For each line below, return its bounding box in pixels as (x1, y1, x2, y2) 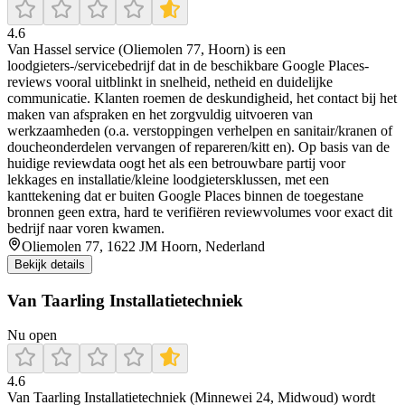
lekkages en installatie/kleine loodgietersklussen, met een (7, 171, 329, 187)
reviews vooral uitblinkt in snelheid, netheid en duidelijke (7, 73, 333, 89)
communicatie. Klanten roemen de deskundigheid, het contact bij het (7, 89, 397, 106)
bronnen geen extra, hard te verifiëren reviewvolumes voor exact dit (7, 203, 392, 220)
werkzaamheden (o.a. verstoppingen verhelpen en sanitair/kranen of (7, 122, 392, 138)
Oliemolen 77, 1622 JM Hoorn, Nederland (22, 238, 265, 254)
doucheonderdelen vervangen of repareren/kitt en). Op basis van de (7, 138, 390, 155)
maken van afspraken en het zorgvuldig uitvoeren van (7, 106, 313, 122)
